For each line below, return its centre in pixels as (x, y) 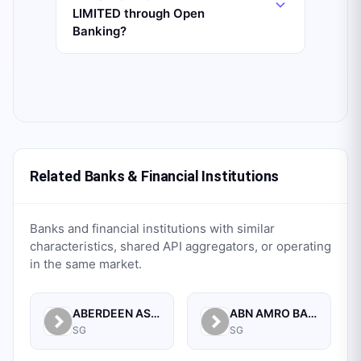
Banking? (100, 31)
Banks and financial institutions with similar (152, 228)
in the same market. (86, 264)
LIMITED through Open (139, 13)
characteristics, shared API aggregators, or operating (180, 246)
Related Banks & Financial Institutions (155, 176)
